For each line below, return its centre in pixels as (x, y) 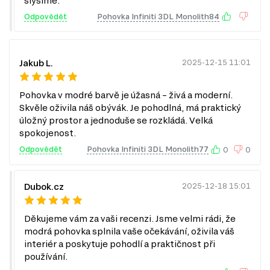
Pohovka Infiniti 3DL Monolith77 (148, 149)
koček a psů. (37, 17)
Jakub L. (36, 63)
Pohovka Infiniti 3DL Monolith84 (158, 16)
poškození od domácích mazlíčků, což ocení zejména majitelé (127, 6)
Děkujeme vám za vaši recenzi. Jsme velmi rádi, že (130, 218)
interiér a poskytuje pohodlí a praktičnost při (120, 243)
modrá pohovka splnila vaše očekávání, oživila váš (129, 231)
